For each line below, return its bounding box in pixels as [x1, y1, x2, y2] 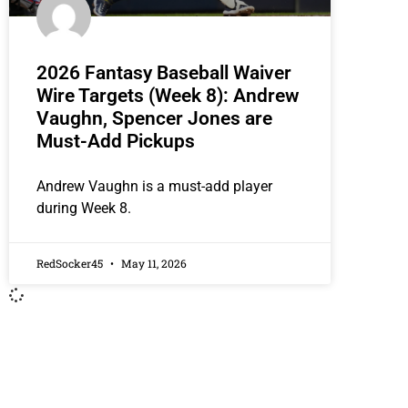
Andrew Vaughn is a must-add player [36, 178, 272, 196]
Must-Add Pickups [36, 130, 195, 153]
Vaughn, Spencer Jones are [36, 107, 272, 130]
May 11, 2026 [118, 256, 187, 271]
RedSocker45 [36, 256, 106, 271]
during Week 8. [36, 199, 131, 218]
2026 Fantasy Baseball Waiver [36, 62, 291, 85]
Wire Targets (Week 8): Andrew [36, 85, 300, 107]
